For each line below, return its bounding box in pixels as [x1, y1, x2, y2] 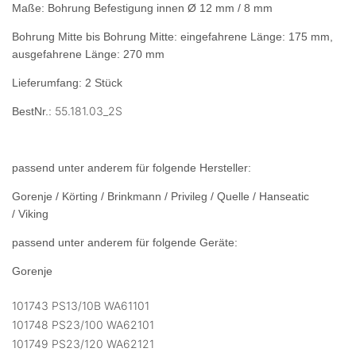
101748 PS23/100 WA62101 [12, 318, 154, 332]
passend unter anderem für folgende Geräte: [12, 236, 238, 250]
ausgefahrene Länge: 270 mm [12, 48, 164, 61]
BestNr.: [12, 105, 55, 118]
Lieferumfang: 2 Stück [12, 76, 122, 90]
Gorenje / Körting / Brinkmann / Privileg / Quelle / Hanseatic [12, 190, 309, 203]
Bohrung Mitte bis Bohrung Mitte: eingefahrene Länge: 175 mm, [12, 30, 333, 44]
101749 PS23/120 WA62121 [12, 337, 154, 351]
